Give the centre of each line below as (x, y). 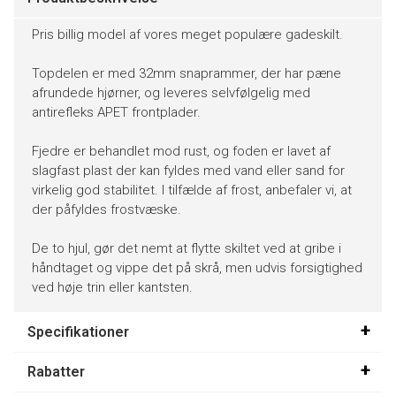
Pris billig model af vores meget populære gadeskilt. (187, 34)
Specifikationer (78, 331)
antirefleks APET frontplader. (116, 112)
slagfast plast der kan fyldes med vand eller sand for (188, 170)
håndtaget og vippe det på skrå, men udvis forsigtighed (197, 267)
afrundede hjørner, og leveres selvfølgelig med (171, 92)
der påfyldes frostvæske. (107, 209)
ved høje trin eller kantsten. (112, 287)
